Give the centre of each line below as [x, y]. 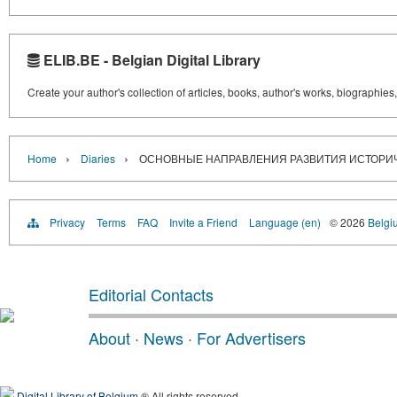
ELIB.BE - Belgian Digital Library [150, 60]
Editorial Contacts [151, 295]
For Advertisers [251, 338]
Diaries [98, 159]
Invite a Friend [203, 222]
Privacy [67, 222]
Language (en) [285, 222]
